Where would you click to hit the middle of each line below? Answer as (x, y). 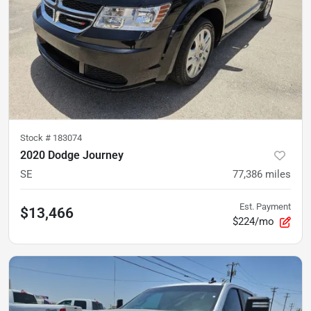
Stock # (36, 137)
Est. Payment (265, 206)
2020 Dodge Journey (72, 155)
